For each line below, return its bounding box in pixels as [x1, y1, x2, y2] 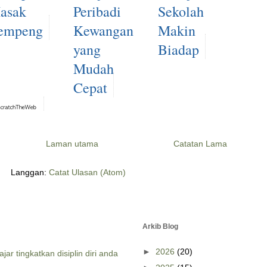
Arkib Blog [142, 222, 178, 231]
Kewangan [73, 21, 133, 41]
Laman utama [45, 139, 98, 149]
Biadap [158, 40, 200, 60]
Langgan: [10, 167, 49, 178]
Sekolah [158, 2, 204, 21]
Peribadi [73, 2, 121, 21]
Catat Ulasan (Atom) [48, 167, 126, 178]
